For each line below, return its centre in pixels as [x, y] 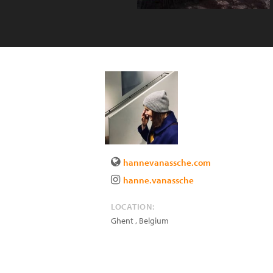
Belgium [154, 221]
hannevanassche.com [167, 162]
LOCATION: [133, 207]
